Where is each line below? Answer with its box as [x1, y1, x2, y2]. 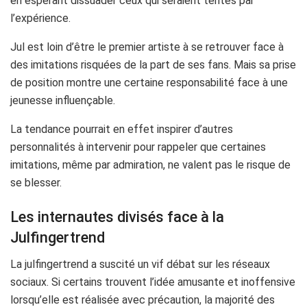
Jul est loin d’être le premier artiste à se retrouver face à [10, 40, 284, 54]
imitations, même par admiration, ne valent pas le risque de [10, 158, 291, 172]
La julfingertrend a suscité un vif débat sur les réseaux [10, 257, 270, 271]
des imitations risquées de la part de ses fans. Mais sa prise [10, 58, 296, 72]
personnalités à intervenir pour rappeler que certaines [10, 140, 266, 154]
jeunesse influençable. [10, 94, 115, 108]
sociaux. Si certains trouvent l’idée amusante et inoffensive [10, 275, 295, 288]
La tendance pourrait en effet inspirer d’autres [10, 123, 233, 136]
